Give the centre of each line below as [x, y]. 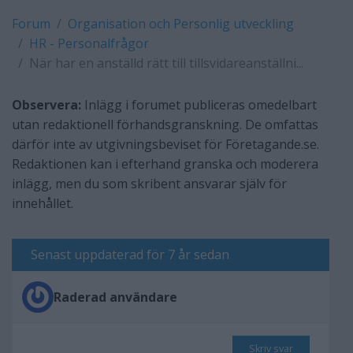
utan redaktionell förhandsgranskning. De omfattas [165, 124]
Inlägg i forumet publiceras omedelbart [199, 105]
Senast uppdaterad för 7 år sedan [130, 255]
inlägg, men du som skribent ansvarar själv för [149, 184]
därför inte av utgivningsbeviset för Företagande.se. [165, 144]
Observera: [46, 105]
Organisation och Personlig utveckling [181, 24]
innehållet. [43, 203]
